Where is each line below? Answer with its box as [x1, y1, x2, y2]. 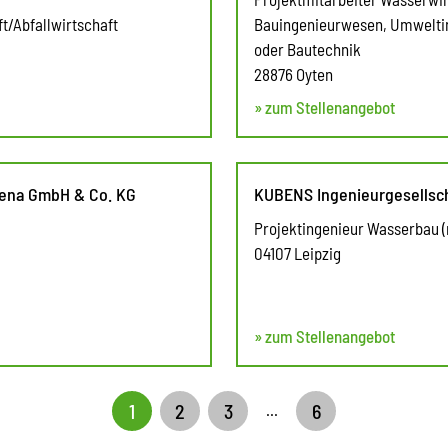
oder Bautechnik [254, 38, 361, 59]
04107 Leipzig [254, 242, 341, 263]
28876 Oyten [254, 63, 333, 84]
